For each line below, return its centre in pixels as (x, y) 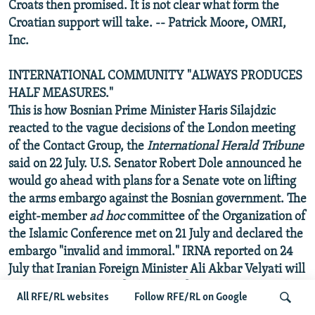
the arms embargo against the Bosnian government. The (157, 199)
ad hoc (108, 217)
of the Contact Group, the (78, 146)
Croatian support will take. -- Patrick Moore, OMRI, (147, 23)
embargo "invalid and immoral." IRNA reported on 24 (151, 252)
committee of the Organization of (217, 217)
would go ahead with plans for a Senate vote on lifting (152, 181)
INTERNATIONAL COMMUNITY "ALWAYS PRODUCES (155, 76)
